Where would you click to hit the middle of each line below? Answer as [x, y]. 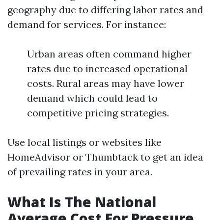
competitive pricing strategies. [98, 113]
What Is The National [82, 202]
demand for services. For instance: [87, 24]
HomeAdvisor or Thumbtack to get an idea [105, 157]
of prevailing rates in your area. [80, 172]
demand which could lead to [92, 98]
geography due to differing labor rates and [105, 10]
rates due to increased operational [107, 69]
